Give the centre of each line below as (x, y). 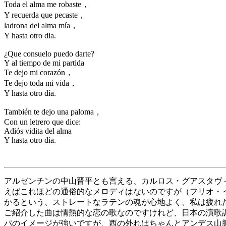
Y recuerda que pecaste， (45, 15)
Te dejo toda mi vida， (41, 83)
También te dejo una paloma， (53, 112)
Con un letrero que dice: (42, 122)
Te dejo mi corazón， (39, 72)
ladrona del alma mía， (41, 25)
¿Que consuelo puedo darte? (49, 54)
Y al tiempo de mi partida (44, 63)
